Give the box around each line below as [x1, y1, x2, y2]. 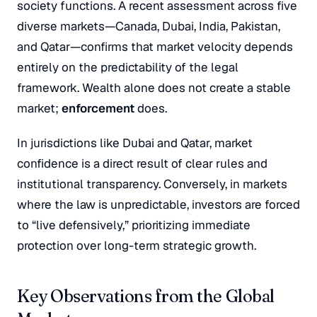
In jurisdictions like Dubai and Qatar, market [17, 135, 253, 151]
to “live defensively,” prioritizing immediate [17, 217, 250, 233]
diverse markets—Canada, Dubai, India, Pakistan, [17, 18, 280, 34]
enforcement [62, 100, 134, 116]
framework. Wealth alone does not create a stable [17, 80, 291, 96]
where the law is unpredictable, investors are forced [17, 197, 300, 212]
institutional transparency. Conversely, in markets [17, 176, 287, 192]
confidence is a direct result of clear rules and [17, 156, 267, 171]
